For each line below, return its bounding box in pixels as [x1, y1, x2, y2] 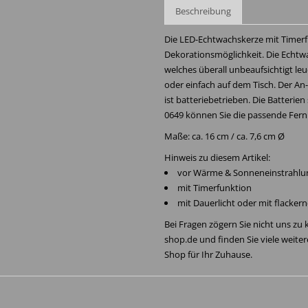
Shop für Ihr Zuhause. [164, 248, 252, 261]
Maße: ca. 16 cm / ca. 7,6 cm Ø [164, 130, 285, 142]
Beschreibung [175, 5, 231, 17]
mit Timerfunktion [177, 181, 252, 194]
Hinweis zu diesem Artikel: [164, 151, 270, 164]
